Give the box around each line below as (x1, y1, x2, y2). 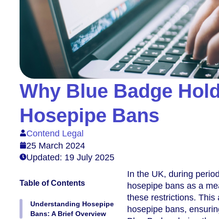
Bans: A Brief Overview (30, 209, 106, 218)
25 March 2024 (26, 140, 85, 151)
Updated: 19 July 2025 (26, 152, 114, 162)
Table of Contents (20, 178, 85, 187)
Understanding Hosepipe (30, 199, 114, 208)
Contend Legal (26, 128, 84, 138)
